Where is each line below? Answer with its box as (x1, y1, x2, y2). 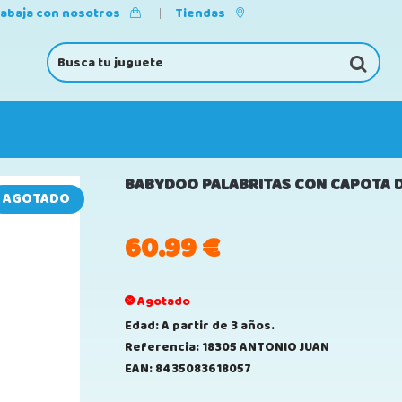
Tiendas (175, 4, 228, 23)
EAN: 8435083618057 (125, 359, 251, 379)
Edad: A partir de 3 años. (125, 316, 275, 336)
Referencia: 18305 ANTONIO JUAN (125, 337, 329, 357)
